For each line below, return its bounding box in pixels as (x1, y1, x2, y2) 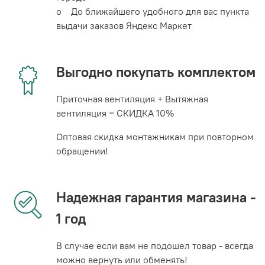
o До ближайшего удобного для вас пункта (56, 5, 249, 17)
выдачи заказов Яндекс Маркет (56, 19, 192, 31)
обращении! (56, 144, 108, 157)
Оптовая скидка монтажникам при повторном (56, 130, 254, 143)
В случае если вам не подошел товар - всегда (56, 239, 253, 251)
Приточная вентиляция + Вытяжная (56, 92, 208, 105)
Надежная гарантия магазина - (56, 188, 256, 206)
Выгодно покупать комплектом (56, 62, 256, 80)
